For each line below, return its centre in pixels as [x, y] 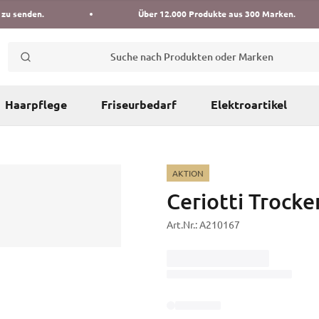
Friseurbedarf [139, 105]
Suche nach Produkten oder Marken [192, 57]
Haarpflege [36, 105]
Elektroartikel [249, 105]
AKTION [188, 173]
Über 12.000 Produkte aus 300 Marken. [216, 14]
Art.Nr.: [183, 225]
